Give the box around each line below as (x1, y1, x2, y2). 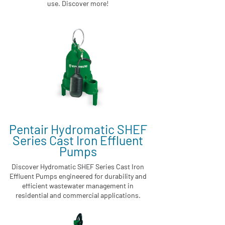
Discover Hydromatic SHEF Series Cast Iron (12, 162, 144, 171)
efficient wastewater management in (22, 181, 134, 190)
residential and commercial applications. (15, 190, 141, 199)
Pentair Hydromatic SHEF (9, 121, 147, 137)
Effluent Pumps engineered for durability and (9, 171, 147, 180)
